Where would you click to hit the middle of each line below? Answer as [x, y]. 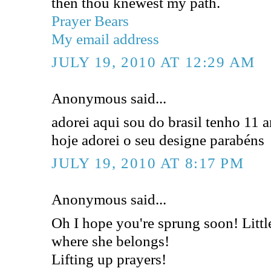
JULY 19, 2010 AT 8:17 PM [148, 162]
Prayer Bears [90, 21]
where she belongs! [110, 240]
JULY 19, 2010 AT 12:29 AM [153, 61]
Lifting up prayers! [109, 259]
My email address [105, 39]
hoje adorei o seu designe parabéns [158, 139]
